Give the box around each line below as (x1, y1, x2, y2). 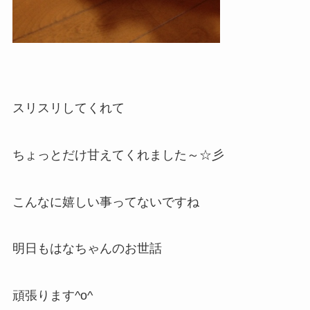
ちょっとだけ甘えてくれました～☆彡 (12, 147, 224, 162)
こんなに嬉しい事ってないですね (12, 194, 199, 209)
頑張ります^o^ (12, 289, 93, 303)
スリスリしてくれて (12, 100, 125, 115)
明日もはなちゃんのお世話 (12, 241, 162, 256)
